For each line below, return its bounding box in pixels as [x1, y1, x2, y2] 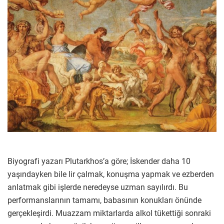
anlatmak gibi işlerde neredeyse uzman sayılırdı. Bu [7, 182, 188, 192]
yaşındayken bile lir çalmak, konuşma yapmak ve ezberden [7, 169, 214, 179]
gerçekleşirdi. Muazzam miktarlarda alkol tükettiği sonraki [7, 208, 211, 218]
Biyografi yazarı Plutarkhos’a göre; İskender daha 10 [7, 156, 190, 166]
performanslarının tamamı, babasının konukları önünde [7, 195, 201, 205]
